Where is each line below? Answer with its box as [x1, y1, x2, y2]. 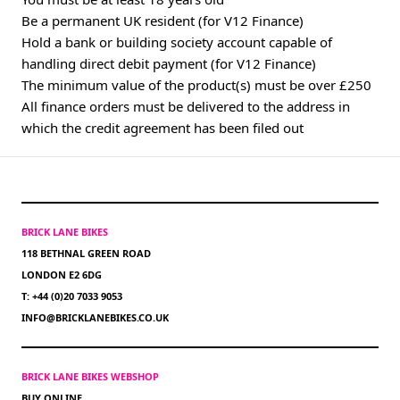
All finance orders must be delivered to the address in [21, 96, 350, 115]
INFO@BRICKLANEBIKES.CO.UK [21, 310, 169, 324]
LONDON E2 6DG [21, 267, 102, 281]
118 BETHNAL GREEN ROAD [21, 246, 151, 260]
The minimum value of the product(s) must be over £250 [21, 75, 371, 94]
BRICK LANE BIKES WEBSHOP [21, 369, 159, 383]
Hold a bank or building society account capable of [21, 32, 332, 51]
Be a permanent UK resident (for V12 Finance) [21, 11, 304, 29]
